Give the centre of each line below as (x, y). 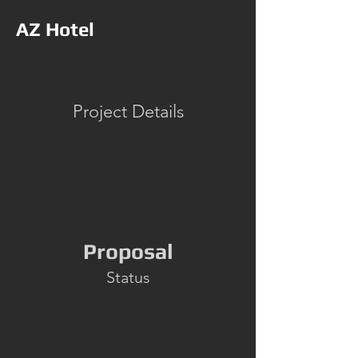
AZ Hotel (55, 29)
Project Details (128, 111)
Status (128, 277)
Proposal (128, 251)
